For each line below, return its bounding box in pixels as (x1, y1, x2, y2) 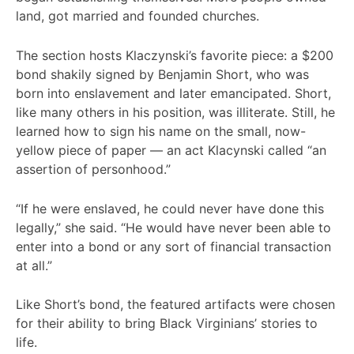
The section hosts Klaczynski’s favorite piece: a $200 (16, 47, 333, 63)
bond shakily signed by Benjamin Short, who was (16, 66, 309, 82)
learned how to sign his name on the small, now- (16, 122, 306, 139)
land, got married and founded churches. (16, 8, 263, 24)
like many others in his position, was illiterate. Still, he (16, 104, 335, 120)
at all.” (16, 257, 52, 273)
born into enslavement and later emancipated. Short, (16, 85, 331, 101)
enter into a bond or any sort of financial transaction (16, 238, 331, 254)
